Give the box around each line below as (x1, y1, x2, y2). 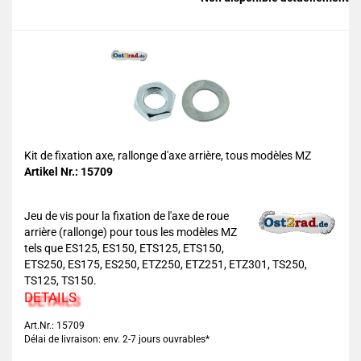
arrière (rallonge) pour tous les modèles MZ (24, 226, 237, 239)
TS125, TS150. (24, 274, 97, 287)
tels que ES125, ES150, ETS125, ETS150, (24, 242, 224, 255)
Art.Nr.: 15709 (24, 320, 85, 331)
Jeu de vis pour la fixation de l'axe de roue (24, 210, 229, 222)
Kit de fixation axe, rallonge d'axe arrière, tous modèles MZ (24, 149, 311, 162)
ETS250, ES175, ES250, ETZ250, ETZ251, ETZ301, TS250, (24, 258, 307, 271)
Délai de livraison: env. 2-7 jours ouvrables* (24, 334, 210, 345)
